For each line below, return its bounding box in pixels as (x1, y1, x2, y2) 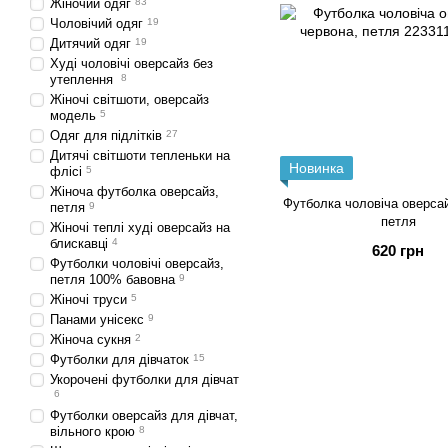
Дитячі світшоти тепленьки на (50, 148, 230, 163)
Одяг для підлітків (50, 128, 162, 143)
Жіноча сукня (50, 332, 131, 347)
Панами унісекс (50, 312, 144, 327)
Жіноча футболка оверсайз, (50, 184, 219, 199)
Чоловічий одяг (50, 16, 143, 31)
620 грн (372, 242, 424, 260)
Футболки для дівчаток (50, 352, 189, 367)
